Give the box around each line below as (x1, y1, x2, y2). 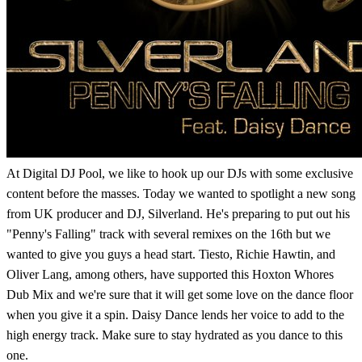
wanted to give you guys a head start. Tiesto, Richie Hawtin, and (6, 246, 335, 261)
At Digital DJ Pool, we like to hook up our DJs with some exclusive (6, 166, 353, 180)
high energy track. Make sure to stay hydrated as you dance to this (6, 327, 343, 342)
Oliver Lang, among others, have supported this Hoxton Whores (6, 267, 334, 281)
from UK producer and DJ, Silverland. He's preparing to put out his (6, 206, 350, 221)
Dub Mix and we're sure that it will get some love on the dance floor (6, 287, 353, 301)
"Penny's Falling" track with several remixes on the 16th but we (6, 226, 330, 241)
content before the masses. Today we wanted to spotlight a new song (6, 186, 356, 200)
